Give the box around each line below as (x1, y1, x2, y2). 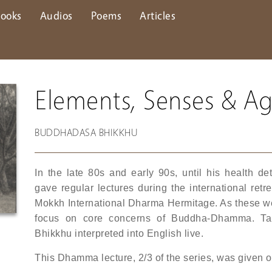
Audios (39, 8, 73, 22)
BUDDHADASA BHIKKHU (35, 126, 138, 138)
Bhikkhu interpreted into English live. (35, 228, 204, 239)
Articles (140, 8, 175, 22)
